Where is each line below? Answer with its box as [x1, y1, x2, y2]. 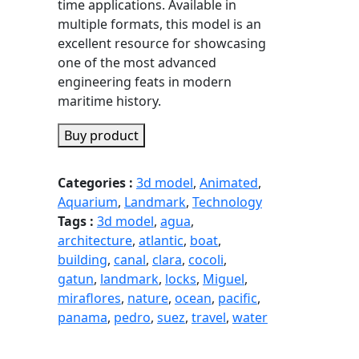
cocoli [188, 251, 224, 269]
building [57, 251, 107, 269]
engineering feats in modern [57, 73, 232, 91]
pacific [217, 289, 257, 308]
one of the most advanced [57, 54, 216, 72]
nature [127, 289, 168, 308]
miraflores [57, 289, 121, 308]
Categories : [57, 174, 133, 192]
